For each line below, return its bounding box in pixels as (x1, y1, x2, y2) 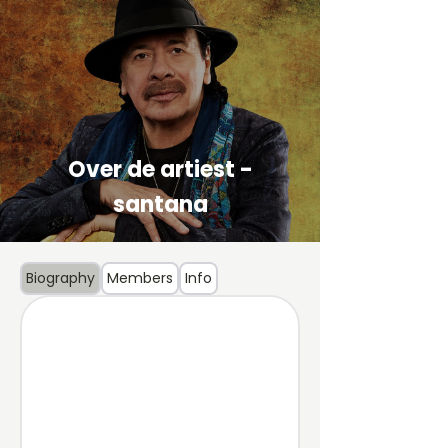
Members (107, 268, 173, 288)
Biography (26, 268, 95, 288)
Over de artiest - (67, 154, 253, 185)
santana (112, 189, 208, 220)
